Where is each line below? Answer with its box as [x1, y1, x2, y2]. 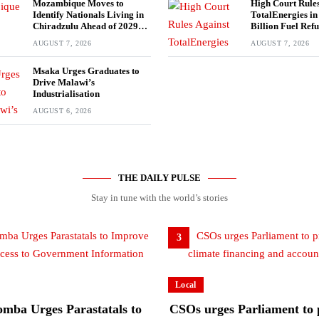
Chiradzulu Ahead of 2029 [33, 20, 138, 31]
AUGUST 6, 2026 [33, 106, 92, 115]
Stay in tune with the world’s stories [91, 192, 228, 203]
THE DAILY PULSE [118, 172, 201, 183]
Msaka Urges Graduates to [33, 65, 140, 76]
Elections [33, 31, 70, 43]
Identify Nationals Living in [33, 9, 144, 20]
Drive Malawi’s [33, 76, 95, 88]
